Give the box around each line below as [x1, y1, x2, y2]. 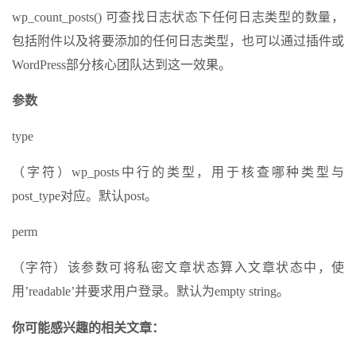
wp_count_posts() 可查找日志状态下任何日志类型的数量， [12, 10, 344, 25]
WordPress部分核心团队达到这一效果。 [12, 58, 231, 72]
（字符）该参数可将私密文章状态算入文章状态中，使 [12, 261, 344, 275]
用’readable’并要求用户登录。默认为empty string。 [12, 284, 289, 299]
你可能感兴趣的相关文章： [12, 321, 164, 335]
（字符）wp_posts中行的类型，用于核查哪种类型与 [12, 165, 344, 180]
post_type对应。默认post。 [12, 189, 157, 203]
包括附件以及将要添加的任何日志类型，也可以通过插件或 [12, 34, 344, 48]
